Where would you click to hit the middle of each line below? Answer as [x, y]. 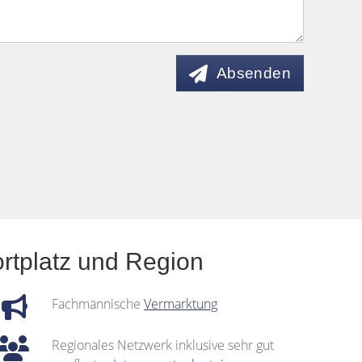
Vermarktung [181, 304]
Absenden [253, 73]
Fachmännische [98, 304]
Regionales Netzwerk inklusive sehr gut [163, 345]
